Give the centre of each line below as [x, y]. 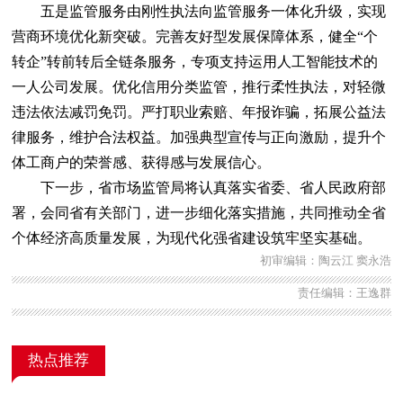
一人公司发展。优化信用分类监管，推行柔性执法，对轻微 [199, 86]
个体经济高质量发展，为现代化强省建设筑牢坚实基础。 [192, 237]
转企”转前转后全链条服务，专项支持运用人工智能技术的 [195, 61]
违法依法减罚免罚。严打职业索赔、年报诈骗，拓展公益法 [199, 112]
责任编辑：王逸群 [344, 293]
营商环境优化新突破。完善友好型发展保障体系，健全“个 [195, 36]
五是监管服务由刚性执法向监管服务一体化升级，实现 [199, 11]
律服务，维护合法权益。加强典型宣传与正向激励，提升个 [199, 137]
